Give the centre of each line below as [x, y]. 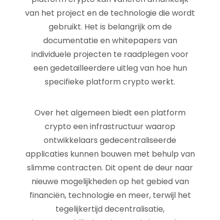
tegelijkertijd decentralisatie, [110, 209]
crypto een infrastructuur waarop [110, 126]
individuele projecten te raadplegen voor [110, 54]
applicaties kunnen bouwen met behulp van [110, 154]
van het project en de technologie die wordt [110, 13]
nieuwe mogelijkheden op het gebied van [110, 181]
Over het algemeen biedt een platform [110, 113]
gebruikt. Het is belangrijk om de [110, 27]
